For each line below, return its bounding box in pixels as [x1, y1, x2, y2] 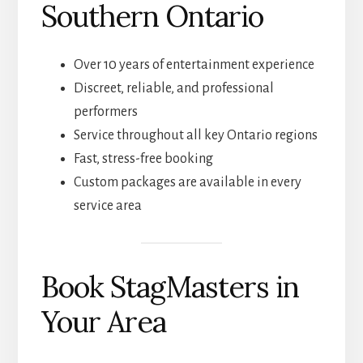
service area [73, 198, 142, 213]
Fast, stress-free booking [73, 151, 213, 166]
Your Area [41, 302, 166, 340]
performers [73, 104, 138, 119]
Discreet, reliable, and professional [73, 80, 274, 96]
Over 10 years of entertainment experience [73, 57, 314, 72]
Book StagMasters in [41, 267, 299, 305]
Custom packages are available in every [73, 174, 301, 190]
